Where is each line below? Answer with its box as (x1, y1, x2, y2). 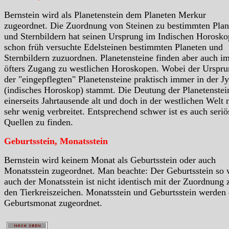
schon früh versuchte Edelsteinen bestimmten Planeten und (4, 42, 223, 53)
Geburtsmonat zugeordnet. (4, 198, 102, 209)
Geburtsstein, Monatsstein (4, 136, 108, 147)
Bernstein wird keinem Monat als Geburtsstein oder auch (4, 155, 216, 166)
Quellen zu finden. (4, 117, 73, 128)
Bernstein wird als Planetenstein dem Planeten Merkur (4, 10, 206, 20)
